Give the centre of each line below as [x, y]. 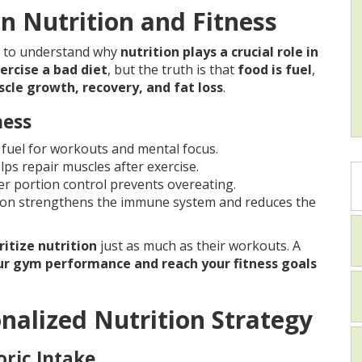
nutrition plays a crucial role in [219, 52]
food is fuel [275, 70]
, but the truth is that [173, 70]
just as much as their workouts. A [199, 246]
